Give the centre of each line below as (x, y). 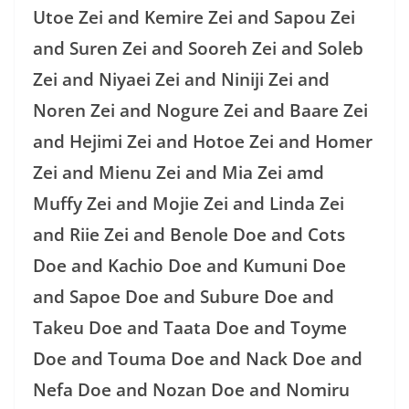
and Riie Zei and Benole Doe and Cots (189, 234)
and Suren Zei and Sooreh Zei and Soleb (198, 48)
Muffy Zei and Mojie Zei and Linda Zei (189, 203)
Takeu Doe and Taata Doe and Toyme (190, 327)
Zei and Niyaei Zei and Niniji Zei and (181, 79)
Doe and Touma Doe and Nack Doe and (198, 358)
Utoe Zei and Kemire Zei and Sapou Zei (194, 17)
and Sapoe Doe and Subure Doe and (184, 296)
